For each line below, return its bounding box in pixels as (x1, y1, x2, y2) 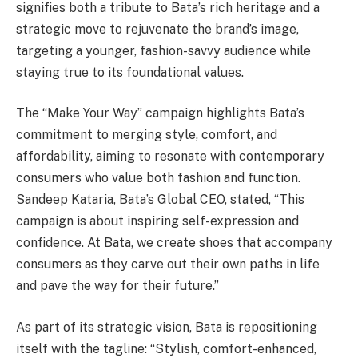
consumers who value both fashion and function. (16, 170, 300, 186)
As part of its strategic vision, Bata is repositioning (16, 319, 317, 335)
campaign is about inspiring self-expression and (16, 213, 299, 229)
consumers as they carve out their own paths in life (16, 257, 320, 272)
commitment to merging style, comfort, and (16, 127, 277, 143)
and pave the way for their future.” (16, 278, 219, 294)
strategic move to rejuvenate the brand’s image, (16, 21, 299, 37)
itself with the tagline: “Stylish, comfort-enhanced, (16, 340, 316, 356)
